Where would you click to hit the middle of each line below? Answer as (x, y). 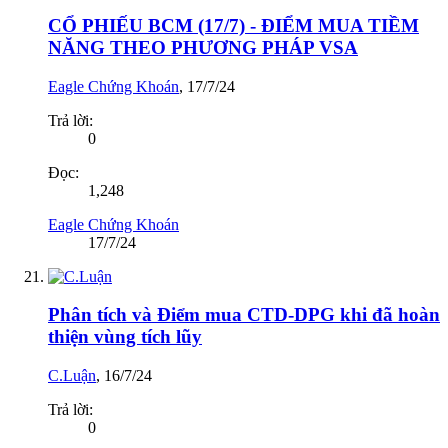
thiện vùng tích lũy (125, 337)
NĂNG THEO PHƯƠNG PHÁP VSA (203, 47)
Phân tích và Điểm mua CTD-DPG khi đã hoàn (244, 315)
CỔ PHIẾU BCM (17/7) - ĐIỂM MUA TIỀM (233, 25)
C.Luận (72, 376)
